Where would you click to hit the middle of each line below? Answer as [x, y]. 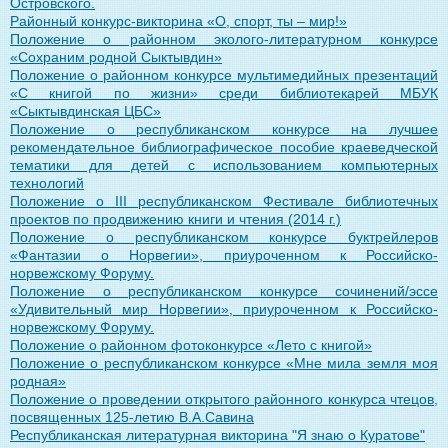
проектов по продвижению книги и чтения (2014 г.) [175, 218]
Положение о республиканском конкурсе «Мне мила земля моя [224, 362]
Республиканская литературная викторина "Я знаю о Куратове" [217, 434]
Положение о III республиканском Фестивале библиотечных [224, 200]
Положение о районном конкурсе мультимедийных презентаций [224, 74]
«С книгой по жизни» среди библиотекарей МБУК [224, 92]
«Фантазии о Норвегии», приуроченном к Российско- [224, 254]
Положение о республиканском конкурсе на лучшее [224, 128]
